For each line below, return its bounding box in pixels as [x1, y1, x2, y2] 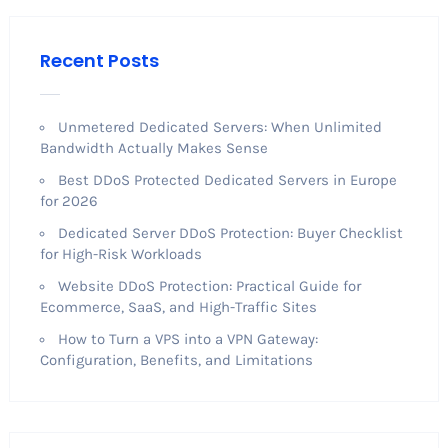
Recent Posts [39, 48, 159, 74]
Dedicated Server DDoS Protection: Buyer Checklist [57, 224, 403, 243]
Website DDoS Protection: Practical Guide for [57, 277, 361, 296]
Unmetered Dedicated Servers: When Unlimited [57, 118, 382, 137]
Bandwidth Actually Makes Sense [39, 139, 268, 158]
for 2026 [39, 192, 98, 211]
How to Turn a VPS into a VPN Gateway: [57, 330, 318, 349]
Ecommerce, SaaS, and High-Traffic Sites [39, 298, 317, 317]
